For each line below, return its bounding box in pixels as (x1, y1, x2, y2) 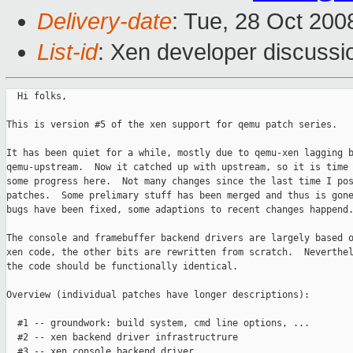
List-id (37, 39, 98, 65)
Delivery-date (37, 9, 172, 35)
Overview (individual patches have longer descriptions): (6, 289, 310, 301)
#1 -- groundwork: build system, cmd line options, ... (6, 318, 310, 329)
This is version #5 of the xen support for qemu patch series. (6, 119, 337, 131)
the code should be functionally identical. (6, 261, 238, 273)
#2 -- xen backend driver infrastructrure (6, 332, 238, 344)
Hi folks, (6, 91, 67, 102)
